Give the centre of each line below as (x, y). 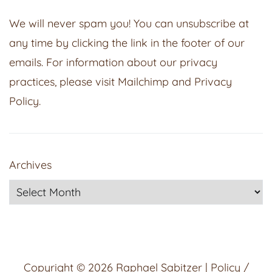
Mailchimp (143, 82)
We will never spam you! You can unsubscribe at (129, 24)
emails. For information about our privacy (113, 63)
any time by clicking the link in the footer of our (127, 43)
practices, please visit (63, 82)
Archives (30, 165)
